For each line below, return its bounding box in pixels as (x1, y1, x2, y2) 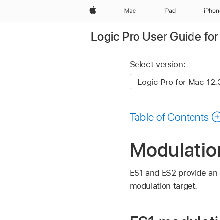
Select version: (129, 59, 186, 70)
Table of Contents (129, 110, 209, 123)
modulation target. (129, 181, 198, 191)
